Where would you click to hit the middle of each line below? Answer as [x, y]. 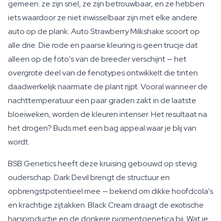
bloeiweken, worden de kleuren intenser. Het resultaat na [108, 114]
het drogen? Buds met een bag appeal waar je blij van [102, 128]
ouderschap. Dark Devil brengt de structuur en [89, 177]
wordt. [19, 142]
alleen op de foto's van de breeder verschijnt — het [97, 59]
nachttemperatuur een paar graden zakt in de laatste [102, 100]
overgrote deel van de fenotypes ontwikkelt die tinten [103, 73]
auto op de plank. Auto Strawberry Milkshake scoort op [104, 31]
